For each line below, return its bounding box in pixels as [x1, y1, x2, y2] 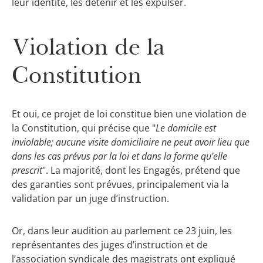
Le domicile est [156, 122, 216, 135]
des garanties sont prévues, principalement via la [12, 178, 229, 191]
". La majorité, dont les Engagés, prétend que [42, 164, 240, 177]
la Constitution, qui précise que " [12, 122, 156, 135]
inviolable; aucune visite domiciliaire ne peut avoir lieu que [12, 136, 249, 149]
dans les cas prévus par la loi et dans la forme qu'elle [12, 150, 227, 163]
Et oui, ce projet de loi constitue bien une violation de [12, 107, 247, 121]
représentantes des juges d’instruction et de [12, 238, 208, 251]
